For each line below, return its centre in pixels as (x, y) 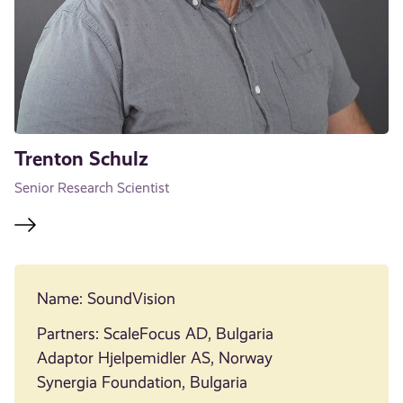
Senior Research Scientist (92, 188)
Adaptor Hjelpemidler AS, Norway (154, 358)
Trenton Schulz (82, 159)
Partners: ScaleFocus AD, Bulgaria (155, 333)
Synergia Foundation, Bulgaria (142, 382)
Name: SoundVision (106, 298)
